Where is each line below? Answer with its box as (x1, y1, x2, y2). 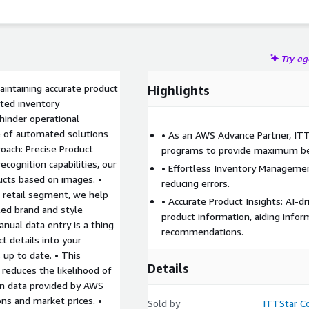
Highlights (148, 83, 210, 98)
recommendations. (161, 226, 243, 237)
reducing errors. (161, 177, 230, 189)
